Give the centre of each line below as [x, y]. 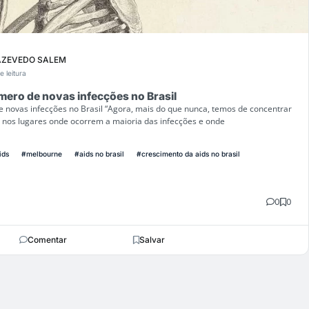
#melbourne [42, 153]
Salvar [152, 239]
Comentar [47, 239]
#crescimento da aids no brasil [188, 153]
